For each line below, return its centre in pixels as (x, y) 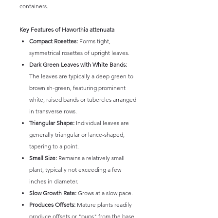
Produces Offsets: (52, 205)
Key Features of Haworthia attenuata (67, 29)
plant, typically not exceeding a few (75, 170)
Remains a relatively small (91, 158)
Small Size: (43, 158)
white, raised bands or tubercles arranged (83, 100)
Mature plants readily (104, 205)
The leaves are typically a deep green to (81, 76)
